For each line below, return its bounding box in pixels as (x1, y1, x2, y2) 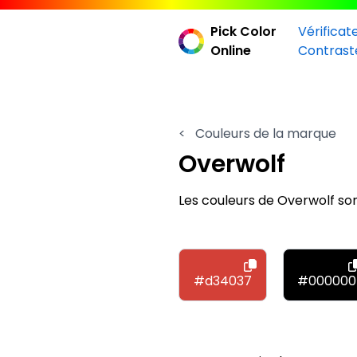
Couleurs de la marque (192, 124, 336, 143)
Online (210, 41, 251, 60)
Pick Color (210, 22, 277, 41)
